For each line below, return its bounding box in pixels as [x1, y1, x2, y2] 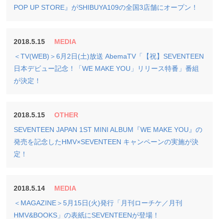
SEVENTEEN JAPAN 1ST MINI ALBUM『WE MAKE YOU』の [14, 126, 203, 133]
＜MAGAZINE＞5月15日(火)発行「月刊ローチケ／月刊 [14, 199, 183, 207]
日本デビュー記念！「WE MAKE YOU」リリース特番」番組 [14, 65, 199, 72]
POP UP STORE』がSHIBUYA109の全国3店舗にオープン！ [14, 3, 198, 11]
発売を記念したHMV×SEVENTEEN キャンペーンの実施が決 [14, 138, 199, 146]
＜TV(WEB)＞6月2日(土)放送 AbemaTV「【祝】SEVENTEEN [14, 52, 204, 60]
